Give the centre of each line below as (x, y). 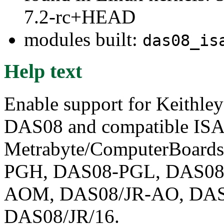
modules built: (83, 39)
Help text (43, 71)
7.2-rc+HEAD (80, 16)
